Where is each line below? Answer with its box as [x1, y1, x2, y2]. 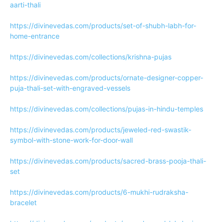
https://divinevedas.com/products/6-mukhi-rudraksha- [10, 188, 188, 196]
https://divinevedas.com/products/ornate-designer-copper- [10, 73, 203, 82]
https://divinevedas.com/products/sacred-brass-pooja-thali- [10, 157, 206, 165]
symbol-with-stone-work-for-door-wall [10, 136, 133, 144]
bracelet [10, 198, 37, 207]
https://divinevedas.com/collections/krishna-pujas [10, 53, 171, 61]
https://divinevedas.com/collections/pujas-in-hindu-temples [10, 105, 203, 113]
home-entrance [10, 32, 59, 40]
